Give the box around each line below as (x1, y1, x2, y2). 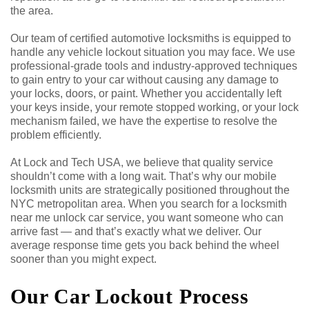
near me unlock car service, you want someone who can (10, 211, 283, 223)
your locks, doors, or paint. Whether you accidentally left (10, 87, 281, 99)
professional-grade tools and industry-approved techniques (10, 59, 297, 72)
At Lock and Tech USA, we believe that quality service (10, 156, 273, 168)
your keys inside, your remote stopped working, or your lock (10, 101, 299, 113)
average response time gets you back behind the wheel (10, 239, 279, 251)
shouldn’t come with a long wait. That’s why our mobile (10, 170, 277, 182)
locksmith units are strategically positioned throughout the (10, 183, 290, 196)
